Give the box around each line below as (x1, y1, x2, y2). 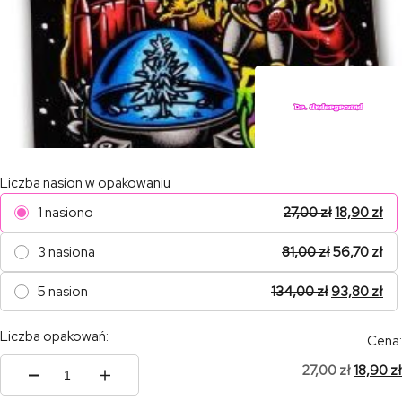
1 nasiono (38, 204, 93, 222)
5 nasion (38, 283, 88, 301)
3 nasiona (38, 243, 95, 261)
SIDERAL (44, 382, 93, 398)
